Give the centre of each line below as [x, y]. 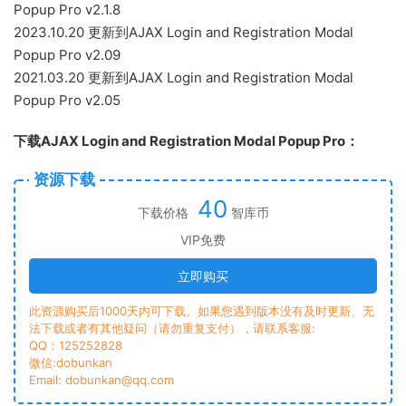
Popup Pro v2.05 [67, 100]
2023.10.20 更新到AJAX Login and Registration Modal [184, 32]
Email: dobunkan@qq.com [101, 379]
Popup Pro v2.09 [67, 54]
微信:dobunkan [71, 362]
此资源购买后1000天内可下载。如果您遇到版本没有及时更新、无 [202, 310]
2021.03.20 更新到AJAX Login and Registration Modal [184, 77]
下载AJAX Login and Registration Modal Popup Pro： [186, 140]
